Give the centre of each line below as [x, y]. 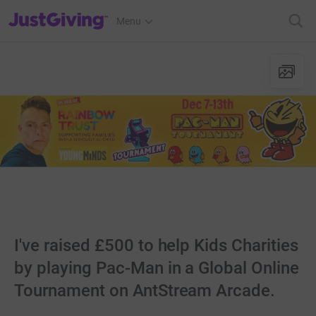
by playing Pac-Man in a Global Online [157, 268]
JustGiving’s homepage [59, 12]
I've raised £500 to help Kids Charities [157, 245]
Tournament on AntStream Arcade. [145, 291]
